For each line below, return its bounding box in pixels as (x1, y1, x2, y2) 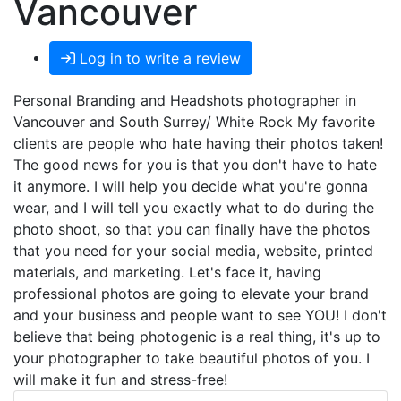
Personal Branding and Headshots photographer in (13, 91, 356, 110)
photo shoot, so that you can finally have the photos (13, 220, 370, 239)
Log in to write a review (75, 49, 241, 68)
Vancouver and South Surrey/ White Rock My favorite (13, 113, 375, 132)
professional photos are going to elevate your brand (13, 285, 369, 303)
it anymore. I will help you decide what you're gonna (13, 177, 368, 196)
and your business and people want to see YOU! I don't (13, 306, 387, 325)
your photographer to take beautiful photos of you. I (13, 349, 370, 368)
